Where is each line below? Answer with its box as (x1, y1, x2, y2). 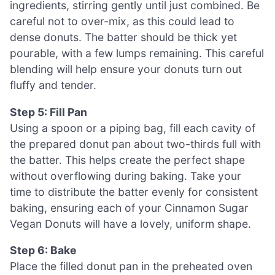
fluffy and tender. (10, 78, 96, 91)
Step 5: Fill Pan (10, 105, 87, 118)
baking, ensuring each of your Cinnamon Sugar (10, 201, 249, 214)
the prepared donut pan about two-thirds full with (10, 137, 261, 150)
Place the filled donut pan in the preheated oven (10, 260, 252, 273)
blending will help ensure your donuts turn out (10, 62, 242, 76)
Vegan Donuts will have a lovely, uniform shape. (10, 217, 251, 230)
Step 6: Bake (10, 244, 77, 257)
